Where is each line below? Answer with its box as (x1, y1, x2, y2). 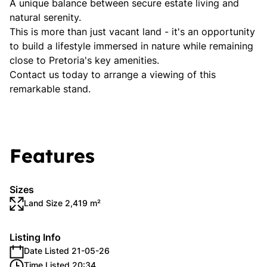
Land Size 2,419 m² (24, 198, 101, 208)
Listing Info (10, 231, 61, 243)
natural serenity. (10, 11, 81, 23)
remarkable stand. (10, 83, 91, 95)
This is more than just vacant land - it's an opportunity (10, 26, 255, 38)
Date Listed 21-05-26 (24, 246, 110, 256)
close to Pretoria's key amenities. (10, 54, 159, 66)
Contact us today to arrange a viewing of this (10, 69, 216, 80)
